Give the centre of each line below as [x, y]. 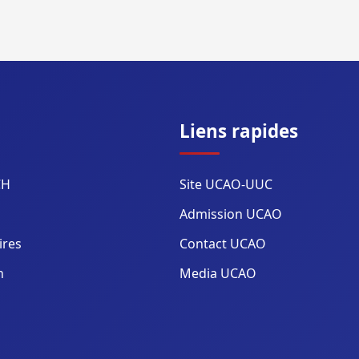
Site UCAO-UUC [226, 184]
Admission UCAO [231, 214]
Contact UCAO [223, 244]
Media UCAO [218, 273]
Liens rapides [239, 131]
